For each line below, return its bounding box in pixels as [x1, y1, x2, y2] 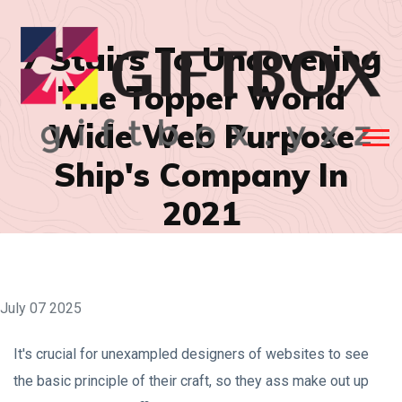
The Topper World [57, 76, 345, 118]
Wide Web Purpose [48, 115, 354, 156]
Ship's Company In [54, 153, 348, 195]
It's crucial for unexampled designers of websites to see [13, 345, 369, 363]
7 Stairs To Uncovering [21, 38, 381, 79]
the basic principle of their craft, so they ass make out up [13, 372, 369, 389]
